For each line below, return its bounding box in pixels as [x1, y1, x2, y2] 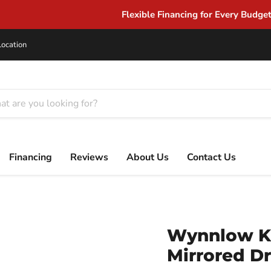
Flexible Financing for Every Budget [60, 8, 211, 21]
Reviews [70, 150, 108, 164]
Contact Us [187, 150, 236, 164]
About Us [126, 150, 169, 164]
